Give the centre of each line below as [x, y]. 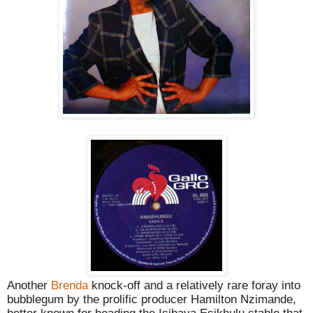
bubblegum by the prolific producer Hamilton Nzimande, [152, 299]
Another [29, 285]
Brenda [70, 285]
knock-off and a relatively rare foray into [194, 285]
